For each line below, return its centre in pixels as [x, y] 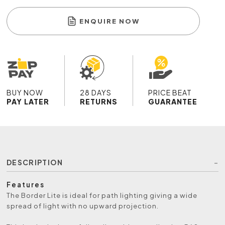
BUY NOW [25, 92]
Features [26, 184]
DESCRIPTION [35, 162]
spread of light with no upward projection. [83, 205]
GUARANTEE [173, 101]
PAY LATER [28, 101]
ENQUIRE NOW [110, 21]
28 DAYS [96, 92]
